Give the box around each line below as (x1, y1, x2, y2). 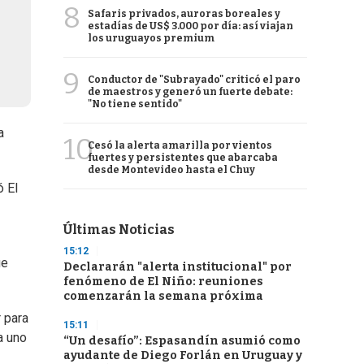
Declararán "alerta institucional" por (63, 260, 292, 274)
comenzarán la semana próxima (63, 289, 263, 303)
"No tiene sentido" (88, 98, 182, 110)
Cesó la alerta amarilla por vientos (88, 140, 272, 151)
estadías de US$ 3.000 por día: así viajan (88, 20, 293, 32)
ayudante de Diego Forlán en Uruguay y (63, 349, 302, 362)
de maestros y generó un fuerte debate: (88, 86, 292, 97)
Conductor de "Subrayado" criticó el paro (88, 74, 301, 85)
